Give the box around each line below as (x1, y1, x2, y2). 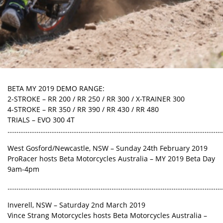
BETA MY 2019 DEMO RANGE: (7, 84, 105, 93)
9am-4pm (7, 164, 39, 174)
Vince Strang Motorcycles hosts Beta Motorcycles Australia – (7, 211, 207, 220)
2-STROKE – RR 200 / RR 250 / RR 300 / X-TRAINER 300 (7, 94, 185, 104)
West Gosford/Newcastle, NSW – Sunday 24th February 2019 (7, 143, 208, 153)
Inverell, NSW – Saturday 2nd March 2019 (7, 200, 145, 210)
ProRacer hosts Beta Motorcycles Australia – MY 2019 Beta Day (7, 154, 215, 163)
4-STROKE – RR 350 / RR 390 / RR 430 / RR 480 (7, 105, 159, 114)
